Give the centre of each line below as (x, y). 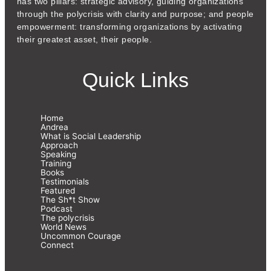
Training (56, 163)
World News (64, 227)
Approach (59, 145)
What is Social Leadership (91, 136)
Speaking (58, 154)
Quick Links (135, 80)
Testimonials (65, 181)
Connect (57, 245)
